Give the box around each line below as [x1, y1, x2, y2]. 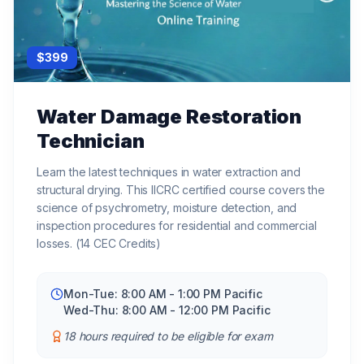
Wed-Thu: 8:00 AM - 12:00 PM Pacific [63, 302, 271, 317]
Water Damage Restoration [37, 104, 302, 128]
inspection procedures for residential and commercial [37, 218, 317, 232]
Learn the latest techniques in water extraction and [37, 164, 301, 179]
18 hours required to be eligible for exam [63, 328, 273, 343]
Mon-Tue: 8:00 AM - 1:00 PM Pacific [63, 286, 262, 301]
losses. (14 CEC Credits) [37, 236, 162, 250]
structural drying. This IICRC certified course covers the [37, 182, 325, 197]
